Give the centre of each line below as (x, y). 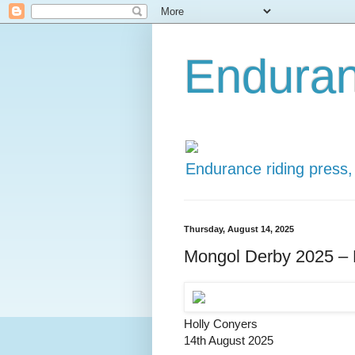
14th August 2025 (229, 341)
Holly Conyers (221, 324)
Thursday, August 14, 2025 (239, 229)
